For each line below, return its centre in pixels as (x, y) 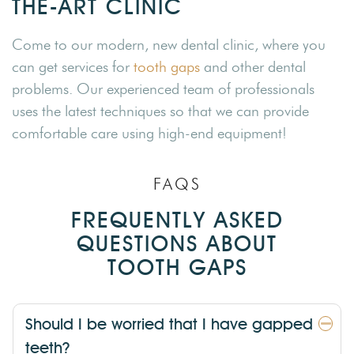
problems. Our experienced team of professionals (163, 89)
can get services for (73, 67)
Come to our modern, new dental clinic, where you (169, 45)
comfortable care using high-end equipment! (149, 134)
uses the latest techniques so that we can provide (160, 111)
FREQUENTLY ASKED (177, 220)
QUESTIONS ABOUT (177, 244)
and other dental (253, 67)
